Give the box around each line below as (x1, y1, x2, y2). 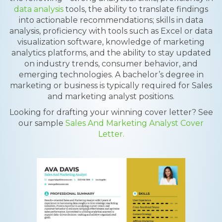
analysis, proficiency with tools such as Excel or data (9, 26, 213, 36)
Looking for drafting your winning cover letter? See (9, 108, 213, 117)
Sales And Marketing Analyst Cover (65, 118, 204, 128)
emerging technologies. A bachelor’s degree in (18, 70, 204, 79)
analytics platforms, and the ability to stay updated (11, 48, 211, 57)
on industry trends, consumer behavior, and (24, 59, 198, 68)
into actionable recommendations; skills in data (19, 15, 203, 25)
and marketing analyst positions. (48, 92, 174, 101)
